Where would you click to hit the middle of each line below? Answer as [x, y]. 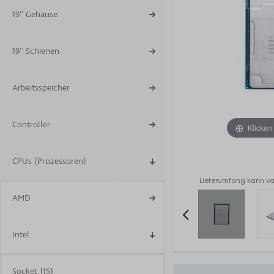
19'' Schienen [36, 51]
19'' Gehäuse [35, 14]
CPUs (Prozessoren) [49, 161]
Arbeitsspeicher [41, 88]
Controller [31, 124]
